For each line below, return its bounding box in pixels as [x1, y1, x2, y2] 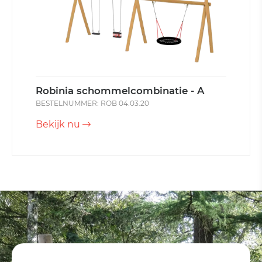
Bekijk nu [36, 119, 82, 130]
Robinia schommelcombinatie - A [36, 85, 205, 97]
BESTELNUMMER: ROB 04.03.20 [36, 99, 149, 108]
